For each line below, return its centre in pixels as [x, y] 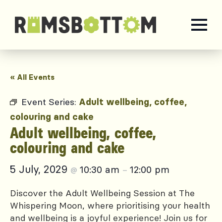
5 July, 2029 [40, 169]
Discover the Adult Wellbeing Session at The [102, 193]
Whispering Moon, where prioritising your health [110, 205]
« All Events [32, 77]
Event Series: [50, 102]
